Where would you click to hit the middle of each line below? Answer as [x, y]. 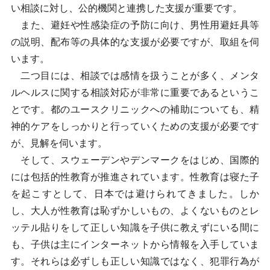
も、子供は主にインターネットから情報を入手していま [135, 244]
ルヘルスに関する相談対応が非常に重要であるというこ [135, 93]
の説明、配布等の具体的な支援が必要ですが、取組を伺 [135, 42]
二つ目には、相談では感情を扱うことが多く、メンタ [135, 76]
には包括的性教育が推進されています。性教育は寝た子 [135, 177]
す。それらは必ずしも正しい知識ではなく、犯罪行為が [135, 261]
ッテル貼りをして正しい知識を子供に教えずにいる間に [135, 228]
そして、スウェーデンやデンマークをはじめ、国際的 [135, 160]
